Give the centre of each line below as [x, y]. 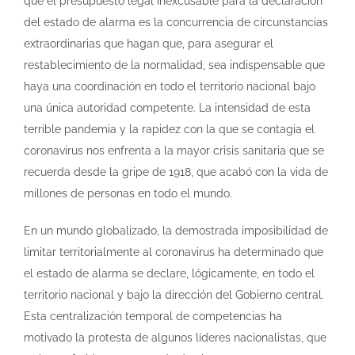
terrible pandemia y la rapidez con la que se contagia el [169, 129]
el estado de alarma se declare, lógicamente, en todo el [169, 273]
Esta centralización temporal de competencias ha [153, 316]
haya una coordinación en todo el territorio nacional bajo [170, 86]
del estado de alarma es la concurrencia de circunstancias [176, 22]
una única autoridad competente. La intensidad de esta [167, 107]
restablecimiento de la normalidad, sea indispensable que [174, 65]
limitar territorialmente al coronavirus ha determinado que [174, 252]
